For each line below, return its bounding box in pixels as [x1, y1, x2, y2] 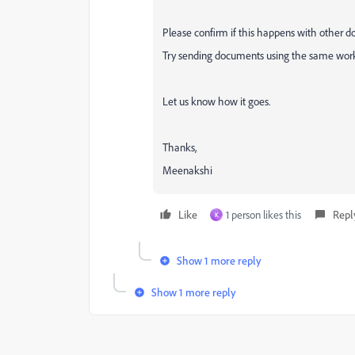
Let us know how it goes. [162, 94, 270, 108]
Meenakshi [162, 162, 212, 177]
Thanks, [162, 139, 197, 154]
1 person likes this [226, 207, 301, 221]
